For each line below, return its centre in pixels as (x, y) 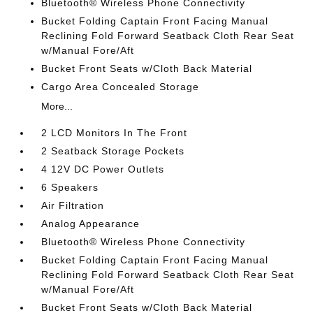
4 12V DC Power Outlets (103, 169)
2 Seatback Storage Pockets (113, 151)
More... (57, 107)
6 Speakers (70, 188)
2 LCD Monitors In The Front (115, 133)
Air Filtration (73, 206)
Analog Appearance (91, 224)
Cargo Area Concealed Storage (121, 87)
